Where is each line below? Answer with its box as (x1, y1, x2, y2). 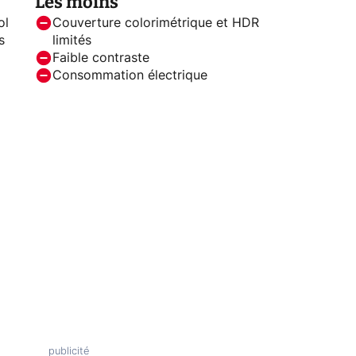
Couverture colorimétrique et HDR (52, 17, 259, 30)
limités (52, 34, 91, 48)
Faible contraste (52, 52, 149, 65)
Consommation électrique (52, 69, 207, 83)
